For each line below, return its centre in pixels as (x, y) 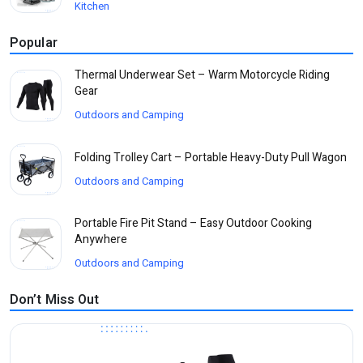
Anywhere (101, 240)
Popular (34, 43)
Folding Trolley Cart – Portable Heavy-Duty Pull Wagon (211, 157)
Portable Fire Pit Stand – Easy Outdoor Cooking (193, 224)
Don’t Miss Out (55, 300)
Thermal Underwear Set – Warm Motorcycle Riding (202, 75)
